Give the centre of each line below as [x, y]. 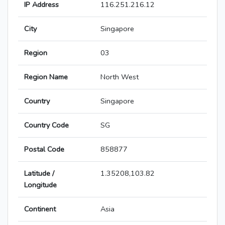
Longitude [40, 185]
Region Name [46, 77]
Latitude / [39, 174]
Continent [40, 209]
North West [120, 77]
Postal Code [44, 149]
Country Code [46, 125]
